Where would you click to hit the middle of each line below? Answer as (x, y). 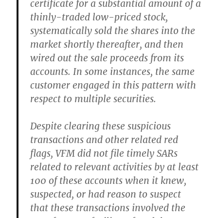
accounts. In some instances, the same (113, 72)
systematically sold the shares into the (113, 31)
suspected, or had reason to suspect (106, 194)
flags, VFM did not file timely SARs (104, 153)
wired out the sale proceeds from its (107, 58)
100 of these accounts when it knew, (109, 181)
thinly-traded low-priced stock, (99, 17)
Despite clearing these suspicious (101, 126)
